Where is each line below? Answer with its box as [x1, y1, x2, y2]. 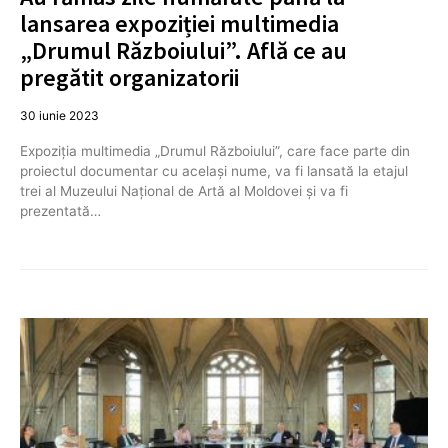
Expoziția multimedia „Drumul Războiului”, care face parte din [20, 142, 410, 159]
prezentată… [20, 202, 101, 219]
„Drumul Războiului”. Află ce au [20, 34, 347, 66]
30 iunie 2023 [20, 107, 99, 123]
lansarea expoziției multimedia [20, 7, 339, 39]
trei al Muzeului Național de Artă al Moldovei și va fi [20, 182, 348, 199]
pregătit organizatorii [20, 61, 239, 93]
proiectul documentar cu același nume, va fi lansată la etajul [20, 162, 408, 179]
